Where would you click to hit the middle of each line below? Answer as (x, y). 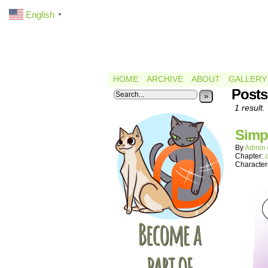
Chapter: (250, 156)
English (40, 14)
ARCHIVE (165, 79)
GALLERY (248, 79)
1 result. (250, 108)
